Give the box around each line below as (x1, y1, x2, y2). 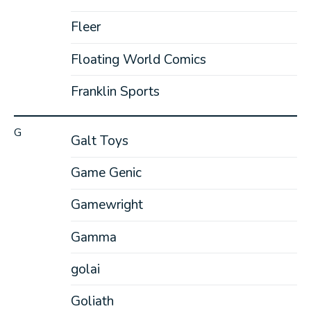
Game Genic (70, 164, 142, 183)
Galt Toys (70, 132, 128, 151)
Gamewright (70, 196, 143, 215)
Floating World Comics (70, 50, 206, 69)
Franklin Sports (70, 82, 160, 101)
